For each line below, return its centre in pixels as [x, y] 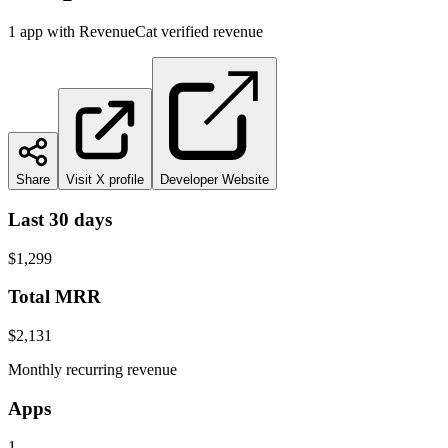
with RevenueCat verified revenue [155, 32]
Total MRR [54, 297]
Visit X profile [105, 180]
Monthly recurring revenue [92, 369]
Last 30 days [60, 219]
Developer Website [214, 180]
